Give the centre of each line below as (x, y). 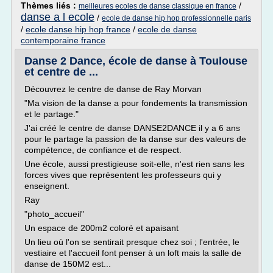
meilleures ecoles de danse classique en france (158, 6)
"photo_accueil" (54, 214)
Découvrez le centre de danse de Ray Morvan (113, 89)
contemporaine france (63, 40)
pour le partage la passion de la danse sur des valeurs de (135, 139)
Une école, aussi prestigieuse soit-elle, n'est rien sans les (134, 164)
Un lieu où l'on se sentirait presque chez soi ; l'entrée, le (132, 242)
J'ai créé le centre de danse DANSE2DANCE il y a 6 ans (132, 128)
